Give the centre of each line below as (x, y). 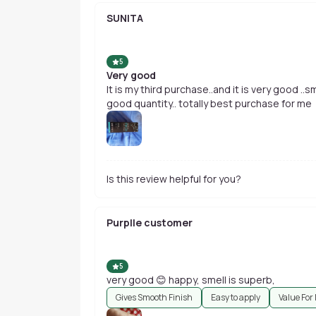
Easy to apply (236, 297)
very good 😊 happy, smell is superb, (191, 280)
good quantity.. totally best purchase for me (209, 103)
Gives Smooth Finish (154, 297)
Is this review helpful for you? (174, 179)
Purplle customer (150, 223)
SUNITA (125, 18)
